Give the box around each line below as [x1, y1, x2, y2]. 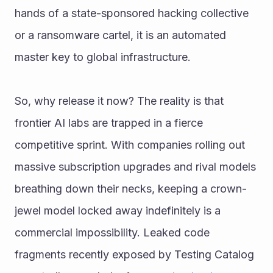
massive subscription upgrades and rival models [15, 160, 256, 173]
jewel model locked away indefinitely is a [15, 204, 221, 217]
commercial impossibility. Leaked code [15, 225, 210, 239]
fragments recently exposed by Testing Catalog [15, 247, 254, 261]
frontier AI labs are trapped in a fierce [15, 116, 203, 129]
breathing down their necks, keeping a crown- [15, 182, 247, 195]
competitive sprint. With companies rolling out [15, 138, 245, 151]
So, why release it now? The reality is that [15, 94, 224, 107]
